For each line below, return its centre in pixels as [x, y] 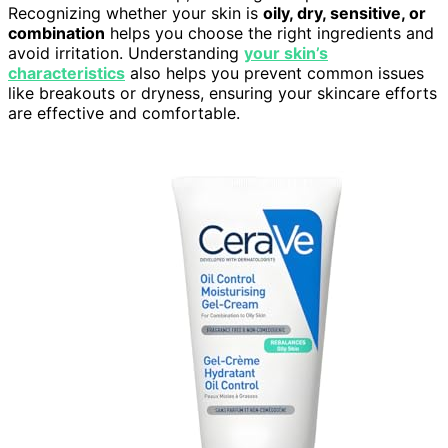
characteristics [66, 73]
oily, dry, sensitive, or [344, 13]
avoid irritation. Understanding [126, 53]
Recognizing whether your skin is [135, 13]
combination [56, 33]
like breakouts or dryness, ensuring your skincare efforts [222, 93]
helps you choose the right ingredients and [269, 33]
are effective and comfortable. [124, 113]
